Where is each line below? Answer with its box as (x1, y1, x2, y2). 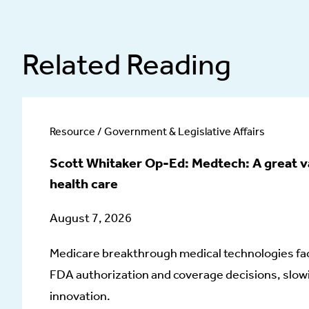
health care (50, 175, 118, 192)
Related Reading (22, 46, 231, 82)
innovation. (50, 288, 110, 303)
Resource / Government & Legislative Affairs (50, 125, 265, 138)
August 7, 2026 (50, 210, 132, 226)
